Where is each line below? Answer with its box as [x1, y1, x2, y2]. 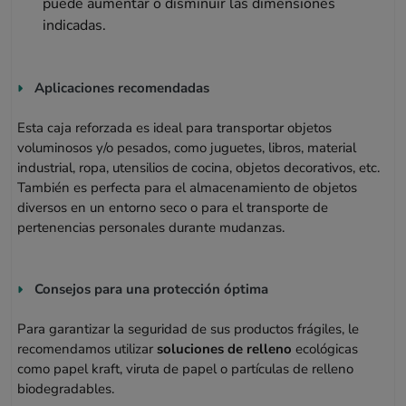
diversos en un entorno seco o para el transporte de [17, 198, 329, 217]
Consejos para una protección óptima [34, 279, 269, 298]
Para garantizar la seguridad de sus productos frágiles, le [17, 319, 360, 338]
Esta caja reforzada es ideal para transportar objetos [17, 118, 333, 137]
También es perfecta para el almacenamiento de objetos [17, 178, 358, 197]
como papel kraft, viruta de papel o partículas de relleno [17, 359, 354, 378]
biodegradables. [17, 379, 115, 398]
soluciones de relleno [157, 339, 293, 358]
